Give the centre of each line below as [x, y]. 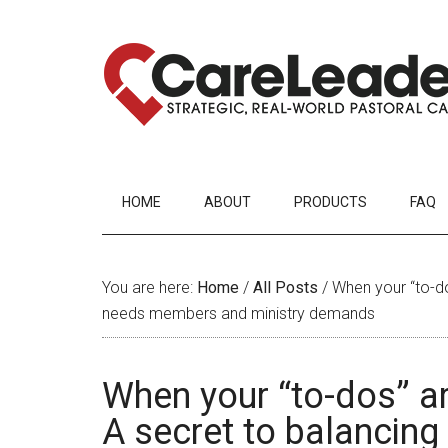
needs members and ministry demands [238, 313]
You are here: [149, 287]
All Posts [285, 287]
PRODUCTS [330, 202]
